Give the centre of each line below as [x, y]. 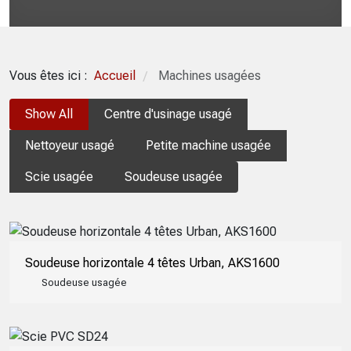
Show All [49, 114]
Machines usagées [210, 76]
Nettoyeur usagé [70, 146]
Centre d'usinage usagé [168, 114]
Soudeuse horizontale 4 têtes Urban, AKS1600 [152, 263]
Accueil [115, 76]
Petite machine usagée [208, 146]
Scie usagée [59, 177]
